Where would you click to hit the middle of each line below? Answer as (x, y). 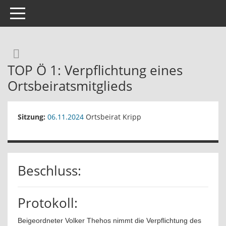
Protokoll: (48, 203)
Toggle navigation (39, 12)
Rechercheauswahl (72, 53)
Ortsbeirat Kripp (112, 117)
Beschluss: (49, 171)
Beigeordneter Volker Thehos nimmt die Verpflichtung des (109, 220)
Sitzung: (32, 117)
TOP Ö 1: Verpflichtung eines (95, 70)
